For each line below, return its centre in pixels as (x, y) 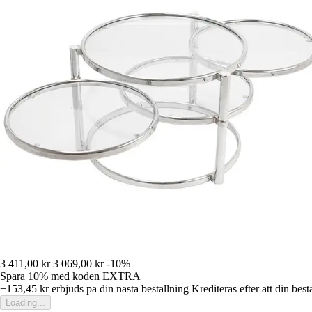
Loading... (25, 303)
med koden (77, 276)
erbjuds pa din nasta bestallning (119, 289)
